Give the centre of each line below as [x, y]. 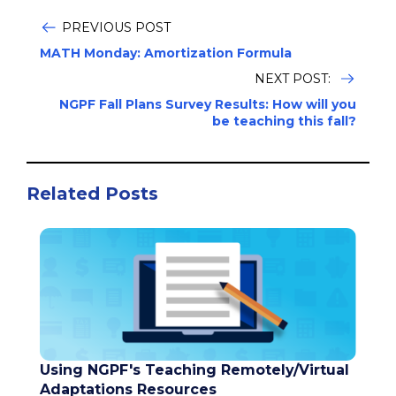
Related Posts [92, 193]
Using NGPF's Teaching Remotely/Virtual [194, 369]
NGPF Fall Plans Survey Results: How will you [208, 104]
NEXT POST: [294, 78]
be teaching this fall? [284, 121]
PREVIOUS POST [116, 27]
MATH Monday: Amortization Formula [166, 53]
